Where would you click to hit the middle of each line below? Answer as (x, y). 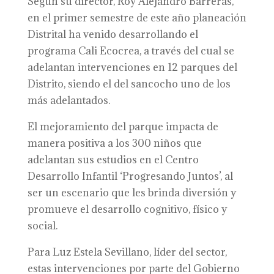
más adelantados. (68, 100)
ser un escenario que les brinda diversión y (131, 193)
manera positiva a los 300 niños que (114, 143)
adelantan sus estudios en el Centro (113, 160)
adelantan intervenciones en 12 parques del (132, 67)
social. (42, 226)
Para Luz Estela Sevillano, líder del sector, (127, 252)
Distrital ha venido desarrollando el (113, 34)
